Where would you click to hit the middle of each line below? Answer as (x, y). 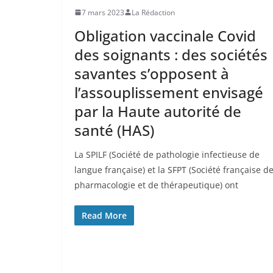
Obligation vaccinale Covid (165, 35)
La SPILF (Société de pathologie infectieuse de (167, 154)
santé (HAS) (114, 130)
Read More (104, 215)
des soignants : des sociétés (171, 54)
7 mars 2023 (103, 12)
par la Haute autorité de (158, 111)
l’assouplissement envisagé (169, 92)
